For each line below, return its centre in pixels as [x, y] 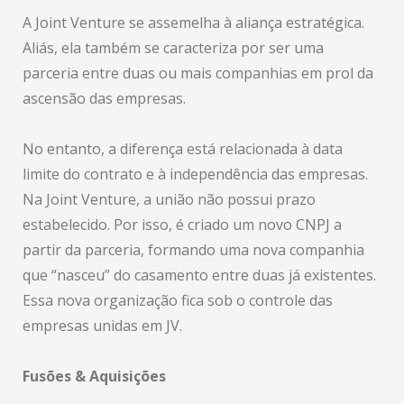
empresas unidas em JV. [102, 326]
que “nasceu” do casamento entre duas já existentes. [199, 275]
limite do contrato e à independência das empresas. [195, 174]
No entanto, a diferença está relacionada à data [183, 149]
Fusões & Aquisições [94, 376]
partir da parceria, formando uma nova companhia [193, 250]
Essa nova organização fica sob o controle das [178, 300]
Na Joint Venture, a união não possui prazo [169, 199]
